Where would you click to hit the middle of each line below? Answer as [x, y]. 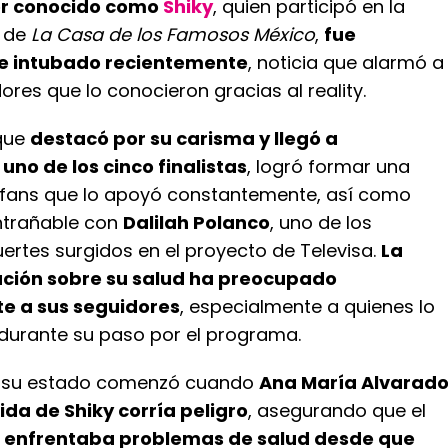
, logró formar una [328, 166]
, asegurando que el [337, 410]
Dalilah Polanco [196, 222]
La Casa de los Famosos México [173, 34]
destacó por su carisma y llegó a [184, 138]
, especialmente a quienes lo [307, 306]
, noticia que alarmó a [346, 62]
